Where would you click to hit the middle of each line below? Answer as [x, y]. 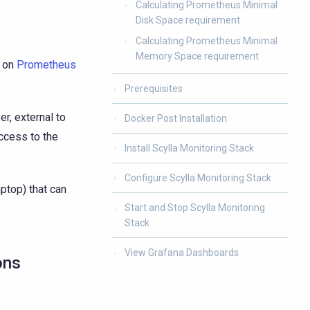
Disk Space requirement [188, 20]
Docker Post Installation [176, 118]
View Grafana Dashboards [182, 253]
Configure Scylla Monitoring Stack [198, 178]
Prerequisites [154, 89]
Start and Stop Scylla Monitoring [195, 208]
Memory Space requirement [197, 56]
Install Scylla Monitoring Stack [189, 148]
